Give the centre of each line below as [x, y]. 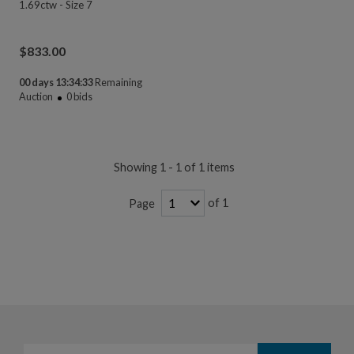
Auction [36, 97]
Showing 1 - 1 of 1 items [174, 168]
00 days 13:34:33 [56, 83]
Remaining [119, 83]
